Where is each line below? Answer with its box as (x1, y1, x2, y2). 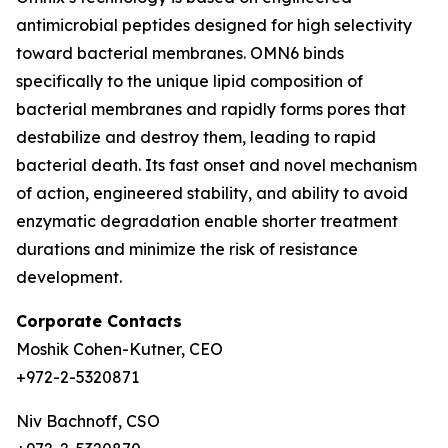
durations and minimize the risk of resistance (16, 239, 358, 259)
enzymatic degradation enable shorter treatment (16, 211, 398, 231)
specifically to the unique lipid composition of (16, 71, 363, 91)
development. (16, 267, 122, 287)
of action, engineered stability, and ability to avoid (16, 183, 408, 203)
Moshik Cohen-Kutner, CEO (16, 339, 223, 359)
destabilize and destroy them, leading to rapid (16, 127, 376, 147)
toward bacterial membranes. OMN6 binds (16, 43, 344, 63)
